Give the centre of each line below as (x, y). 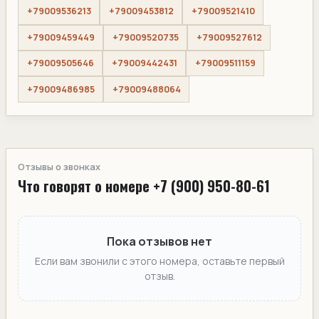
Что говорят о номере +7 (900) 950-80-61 (144, 185)
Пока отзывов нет (159, 242)
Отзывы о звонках (59, 166)
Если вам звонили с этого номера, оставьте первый (159, 261)
